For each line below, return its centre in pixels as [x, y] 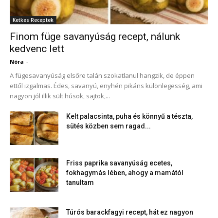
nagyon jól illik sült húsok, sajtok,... [60, 96]
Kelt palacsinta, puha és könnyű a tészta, [129, 116]
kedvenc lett [37, 48]
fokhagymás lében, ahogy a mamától [125, 173]
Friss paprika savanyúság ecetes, [119, 163]
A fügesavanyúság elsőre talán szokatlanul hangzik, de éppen [102, 75]
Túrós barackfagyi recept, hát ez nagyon [130, 212]
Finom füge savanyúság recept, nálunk [95, 36]
